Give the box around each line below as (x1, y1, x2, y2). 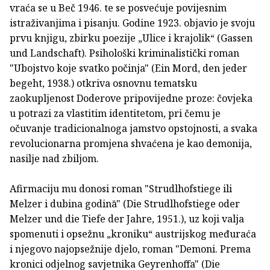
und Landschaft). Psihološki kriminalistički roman (10, 46, 239, 60)
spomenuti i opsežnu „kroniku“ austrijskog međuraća (10, 227, 256, 241)
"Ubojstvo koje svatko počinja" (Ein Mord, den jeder (10, 61, 247, 75)
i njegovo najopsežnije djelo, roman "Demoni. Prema (10, 242, 251, 256)
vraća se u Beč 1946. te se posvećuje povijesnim (10, 1, 227, 15)
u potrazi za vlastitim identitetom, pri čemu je (10, 107, 221, 121)
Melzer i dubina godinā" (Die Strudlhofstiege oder (10, 197, 240, 211)
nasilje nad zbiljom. (10, 152, 99, 166)
